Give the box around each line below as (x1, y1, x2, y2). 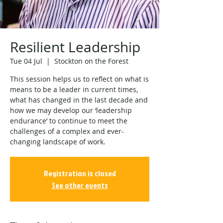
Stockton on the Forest (54, 56, 128, 66)
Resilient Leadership (10, 38, 140, 56)
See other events (51, 180, 108, 191)
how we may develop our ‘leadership (10, 106, 132, 115)
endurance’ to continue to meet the (10, 116, 127, 125)
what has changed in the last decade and (10, 95, 148, 105)
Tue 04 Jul (10, 56, 42, 66)
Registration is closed (43, 168, 116, 179)
